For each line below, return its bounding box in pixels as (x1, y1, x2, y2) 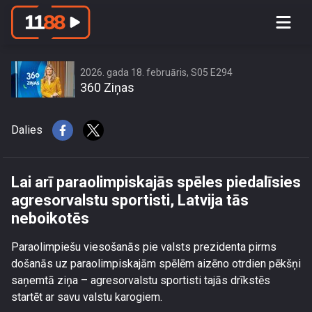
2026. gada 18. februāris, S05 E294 (80, 67, 233, 78)
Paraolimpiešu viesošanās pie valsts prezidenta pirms (11, 240, 276, 253)
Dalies (11, 123, 42, 136)
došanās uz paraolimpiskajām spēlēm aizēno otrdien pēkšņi (11, 257, 301, 270)
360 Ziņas (80, 80, 134, 95)
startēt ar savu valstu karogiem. (11, 290, 162, 304)
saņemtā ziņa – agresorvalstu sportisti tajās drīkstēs (11, 274, 270, 287)
